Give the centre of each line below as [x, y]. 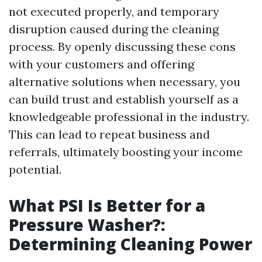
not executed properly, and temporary [114, 11]
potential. [35, 169]
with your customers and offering [101, 64]
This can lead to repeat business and [109, 134]
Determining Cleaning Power [130, 244]
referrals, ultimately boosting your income [126, 152]
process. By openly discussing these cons [122, 46]
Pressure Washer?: [87, 225]
